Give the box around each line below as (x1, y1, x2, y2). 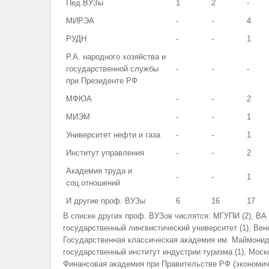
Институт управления (65, 148, 144, 157)
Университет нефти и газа (65, 130, 160, 139)
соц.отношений (65, 178, 120, 187)
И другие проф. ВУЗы (65, 196, 145, 205)
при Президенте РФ (65, 76, 138, 85)
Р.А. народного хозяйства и (65, 52, 166, 61)
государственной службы (65, 64, 159, 73)
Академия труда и (65, 166, 132, 175)
